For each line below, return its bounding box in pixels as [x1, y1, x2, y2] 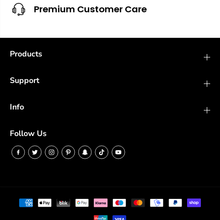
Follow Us [10, 128, 47, 139]
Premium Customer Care [34, 2, 147, 15]
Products [10, 49, 42, 59]
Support [10, 75, 39, 86]
